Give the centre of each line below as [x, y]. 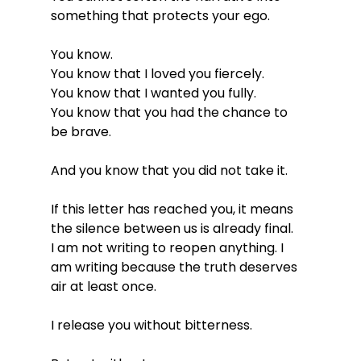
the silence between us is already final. [172, 228]
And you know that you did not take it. [169, 170]
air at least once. [103, 286]
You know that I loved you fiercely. [157, 73]
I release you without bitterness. [151, 325]
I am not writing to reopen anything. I [168, 247]
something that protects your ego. [160, 15]
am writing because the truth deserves [175, 267]
